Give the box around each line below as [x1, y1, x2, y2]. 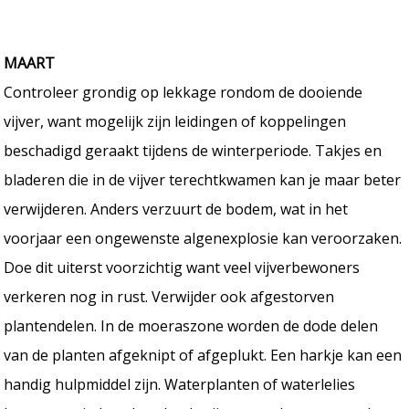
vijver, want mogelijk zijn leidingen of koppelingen [4, 110, 347, 131]
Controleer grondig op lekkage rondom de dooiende [4, 81, 363, 102]
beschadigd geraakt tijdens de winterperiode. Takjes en [4, 140, 383, 161]
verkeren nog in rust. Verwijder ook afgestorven [4, 286, 335, 307]
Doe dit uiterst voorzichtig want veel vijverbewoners [4, 257, 361, 278]
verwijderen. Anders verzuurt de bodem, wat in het [4, 198, 349, 219]
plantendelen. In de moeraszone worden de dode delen [4, 315, 379, 336]
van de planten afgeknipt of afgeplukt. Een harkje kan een [4, 344, 403, 365]
